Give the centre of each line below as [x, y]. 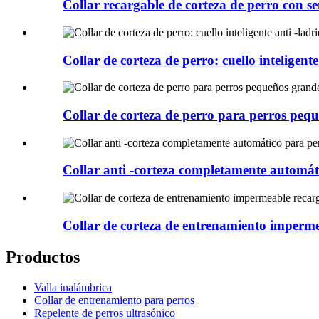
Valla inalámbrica [73, 287]
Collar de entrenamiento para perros [114, 300]
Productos [43, 257]
